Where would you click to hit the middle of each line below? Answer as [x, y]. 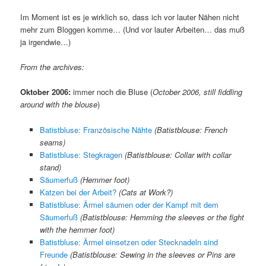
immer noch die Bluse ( [112, 92]
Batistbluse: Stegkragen [81, 154]
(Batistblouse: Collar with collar [178, 154]
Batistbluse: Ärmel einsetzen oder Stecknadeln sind [129, 242]
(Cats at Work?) [145, 192]
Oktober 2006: [46, 92]
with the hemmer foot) [77, 229]
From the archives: [53, 67]
